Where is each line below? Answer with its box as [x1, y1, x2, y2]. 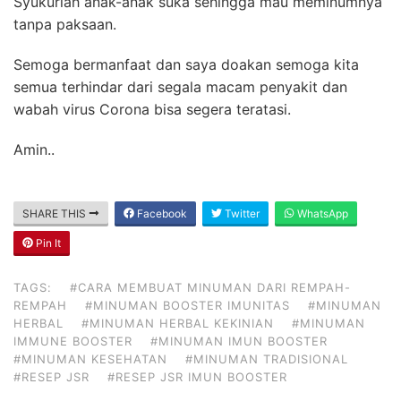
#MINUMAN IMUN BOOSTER [150, 333, 328, 348]
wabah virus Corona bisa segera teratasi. [13, 99, 291, 118]
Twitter [222, 206, 260, 220]
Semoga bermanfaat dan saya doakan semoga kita [13, 55, 359, 73]
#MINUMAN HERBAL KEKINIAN [81, 315, 274, 330]
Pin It [33, 235, 61, 250]
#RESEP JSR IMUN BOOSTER [107, 369, 287, 384]
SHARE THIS [22, 206, 89, 220]
